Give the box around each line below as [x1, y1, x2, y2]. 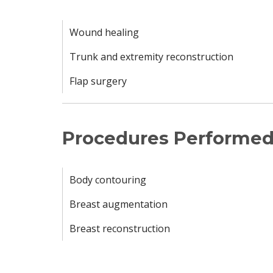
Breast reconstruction [69, 222, 170, 235]
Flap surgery [69, 74, 127, 88]
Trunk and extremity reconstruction [69, 50, 233, 63]
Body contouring [69, 173, 146, 186]
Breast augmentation [69, 197, 168, 211]
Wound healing [69, 26, 139, 39]
